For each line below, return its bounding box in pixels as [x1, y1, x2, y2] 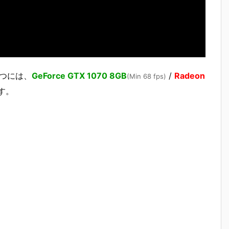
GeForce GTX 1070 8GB [32, 70, 127, 81]
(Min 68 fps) [127, 72, 166, 80]
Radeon [174, 70, 205, 81]
